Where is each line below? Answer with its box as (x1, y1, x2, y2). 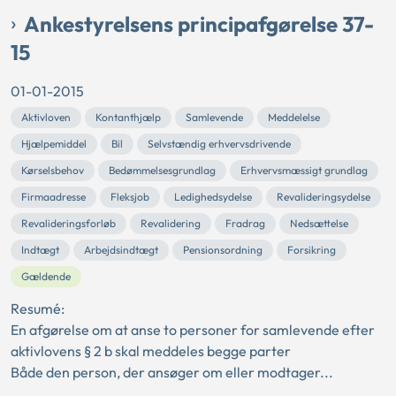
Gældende (21, 269, 71, 283)
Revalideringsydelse (277, 189, 370, 203)
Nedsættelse (290, 216, 348, 230)
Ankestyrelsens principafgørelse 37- (24, 10, 374, 37)
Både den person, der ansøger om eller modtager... (11, 362, 333, 381)
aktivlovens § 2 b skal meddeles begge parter (11, 341, 291, 360)
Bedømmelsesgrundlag (109, 163, 216, 177)
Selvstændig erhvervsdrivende (148, 136, 291, 150)
